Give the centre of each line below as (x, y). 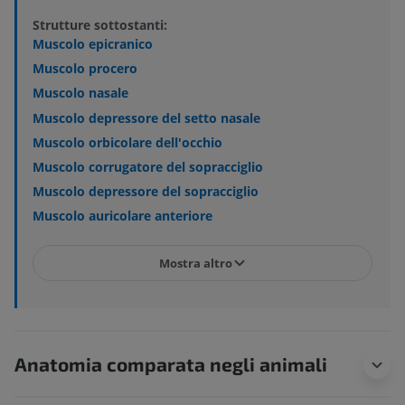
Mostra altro (195, 263)
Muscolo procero (85, 69)
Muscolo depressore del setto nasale (146, 118)
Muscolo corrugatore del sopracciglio (148, 166)
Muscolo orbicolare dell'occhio (127, 142)
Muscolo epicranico (93, 44)
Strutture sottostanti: (100, 25)
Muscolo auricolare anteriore (122, 216)
